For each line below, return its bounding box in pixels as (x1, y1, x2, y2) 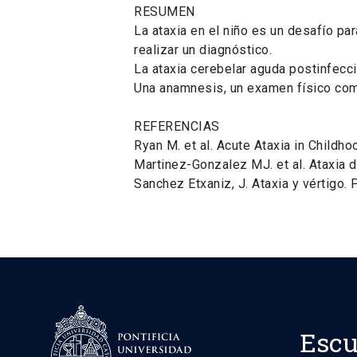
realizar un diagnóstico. (134, 41, 272, 57)
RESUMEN (134, 3, 195, 19)
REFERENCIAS (134, 118, 220, 134)
